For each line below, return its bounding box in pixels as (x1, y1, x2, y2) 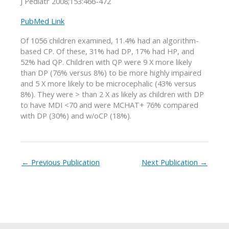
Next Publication (142, 156, 200, 167)
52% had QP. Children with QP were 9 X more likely (20, 57, 192, 67)
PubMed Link (20, 15, 64, 26)
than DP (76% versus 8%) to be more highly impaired (20, 67, 201, 78)
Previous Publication (29, 156, 100, 167)
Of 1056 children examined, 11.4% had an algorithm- (20, 35, 199, 46)
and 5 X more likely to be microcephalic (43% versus (20, 78, 196, 89)
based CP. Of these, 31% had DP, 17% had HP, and (20, 46, 194, 57)
